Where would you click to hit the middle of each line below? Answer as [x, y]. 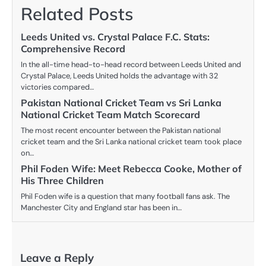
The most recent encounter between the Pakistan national [121, 131]
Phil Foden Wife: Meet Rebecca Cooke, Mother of [131, 169]
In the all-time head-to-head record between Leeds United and [131, 65]
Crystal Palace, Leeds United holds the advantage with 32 [119, 76]
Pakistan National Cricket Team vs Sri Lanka [121, 103]
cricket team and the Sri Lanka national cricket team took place [131, 142]
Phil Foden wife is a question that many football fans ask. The [125, 197]
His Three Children [62, 181]
